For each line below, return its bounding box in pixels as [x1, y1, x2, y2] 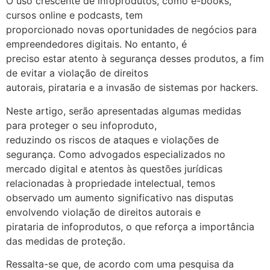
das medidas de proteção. [6, 234, 125, 247]
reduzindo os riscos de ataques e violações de [6, 133, 219, 146]
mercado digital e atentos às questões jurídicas [6, 162, 222, 175]
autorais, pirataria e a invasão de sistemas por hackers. [6, 81, 258, 94]
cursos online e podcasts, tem [6, 9, 143, 22]
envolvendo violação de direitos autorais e [6, 206, 201, 218]
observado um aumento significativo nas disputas [6, 191, 233, 204]
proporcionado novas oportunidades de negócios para [6, 24, 257, 36]
